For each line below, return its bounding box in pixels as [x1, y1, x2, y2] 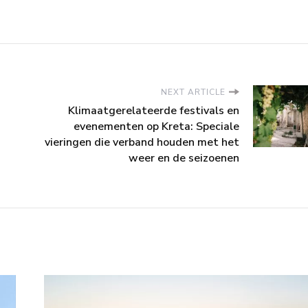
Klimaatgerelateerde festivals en [68, 102, 239, 118]
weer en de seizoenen [129, 150, 239, 166]
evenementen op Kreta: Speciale [74, 118, 239, 134]
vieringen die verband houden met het [45, 134, 239, 150]
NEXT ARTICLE [161, 86, 225, 98]
